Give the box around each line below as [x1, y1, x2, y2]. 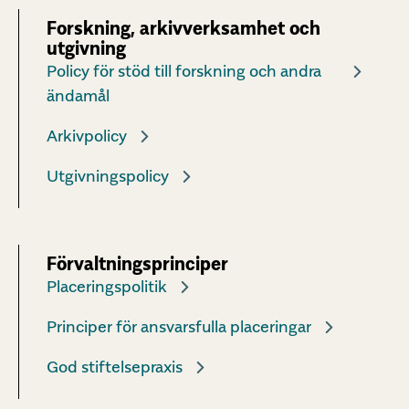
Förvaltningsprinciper [47, 253, 228, 276]
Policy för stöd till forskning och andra [47, 61, 321, 81]
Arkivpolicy [47, 126, 127, 146]
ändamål [47, 86, 110, 106]
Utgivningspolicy [47, 166, 169, 186]
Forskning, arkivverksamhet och [47, 17, 320, 40]
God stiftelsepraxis [47, 357, 183, 377]
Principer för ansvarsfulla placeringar [47, 317, 311, 337]
